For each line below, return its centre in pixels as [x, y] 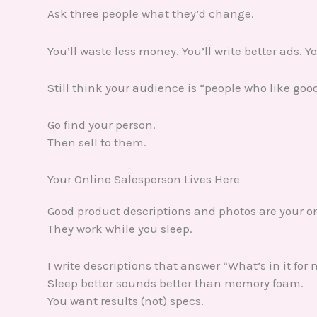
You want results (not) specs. [126, 301]
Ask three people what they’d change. [151, 14]
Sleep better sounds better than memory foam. [175, 283]
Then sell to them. [97, 142]
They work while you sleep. [120, 229]
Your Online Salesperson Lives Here [144, 179]
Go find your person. [102, 124]
